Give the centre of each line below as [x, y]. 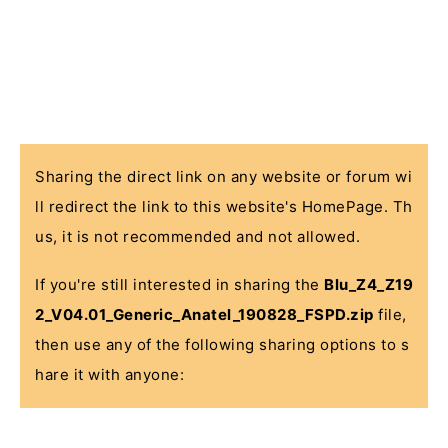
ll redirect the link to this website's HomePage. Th [224, 206]
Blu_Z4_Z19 [368, 284]
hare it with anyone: [109, 374]
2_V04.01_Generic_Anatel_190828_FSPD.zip [204, 314]
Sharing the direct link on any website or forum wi [223, 176]
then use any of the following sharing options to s [222, 344]
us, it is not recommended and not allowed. [197, 236]
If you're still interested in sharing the [179, 284]
